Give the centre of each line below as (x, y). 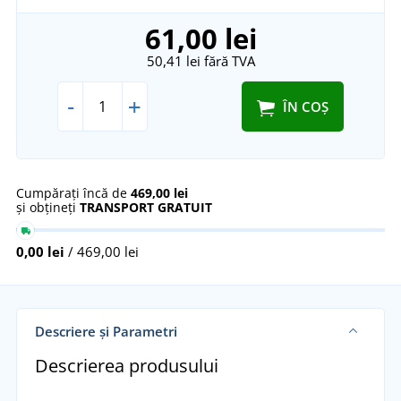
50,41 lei (173, 60)
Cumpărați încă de (73, 192)
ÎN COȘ (305, 106)
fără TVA (227, 60)
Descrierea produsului (126, 365)
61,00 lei (200, 38)
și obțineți (48, 207)
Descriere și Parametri (106, 331)
